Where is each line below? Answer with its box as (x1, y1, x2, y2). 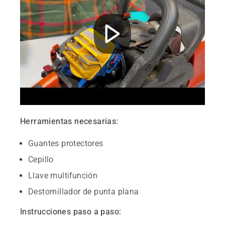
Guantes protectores (28, 139, 103, 148)
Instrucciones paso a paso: (20, 207, 122, 216)
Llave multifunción (28, 171, 98, 180)
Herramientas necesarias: (20, 117, 119, 126)
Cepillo (28, 155, 54, 164)
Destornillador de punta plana (28, 187, 139, 196)
